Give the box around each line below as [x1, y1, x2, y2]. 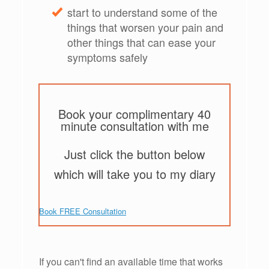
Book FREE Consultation [39, 205, 126, 217]
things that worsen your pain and [67, 19, 223, 35]
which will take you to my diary [53, 165, 216, 183]
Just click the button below [64, 145, 205, 163]
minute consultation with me [60, 117, 209, 135]
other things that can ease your [67, 34, 216, 50]
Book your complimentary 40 [58, 105, 211, 123]
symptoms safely [67, 49, 148, 65]
